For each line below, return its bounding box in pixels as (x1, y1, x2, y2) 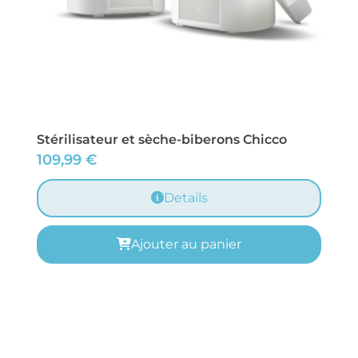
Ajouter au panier (131, 237, 241, 253)
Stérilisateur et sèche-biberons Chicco (37, 132, 287, 148)
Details (163, 190, 208, 206)
